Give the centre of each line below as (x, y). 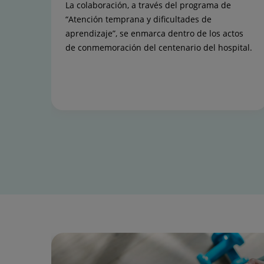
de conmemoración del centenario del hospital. (159, 47)
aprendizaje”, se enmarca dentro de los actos (154, 33)
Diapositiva (72, 132)
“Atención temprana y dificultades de (138, 19)
